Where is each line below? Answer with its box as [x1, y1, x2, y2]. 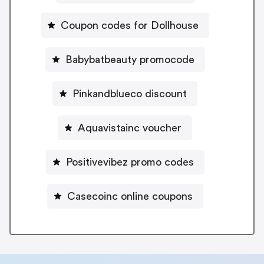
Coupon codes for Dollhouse [61, 19, 199, 31]
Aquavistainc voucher [78, 122, 181, 133]
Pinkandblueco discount [72, 88, 187, 99]
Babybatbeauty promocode [65, 54, 194, 65]
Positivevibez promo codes [65, 156, 194, 167]
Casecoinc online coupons [67, 190, 193, 202]
